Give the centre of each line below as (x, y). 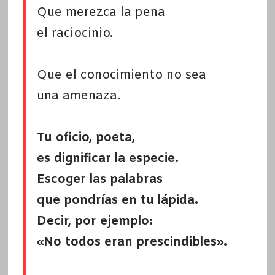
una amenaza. (78, 96)
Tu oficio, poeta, (86, 138)
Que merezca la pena (101, 13)
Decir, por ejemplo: (95, 222)
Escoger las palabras (99, 180)
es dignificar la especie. (107, 159)
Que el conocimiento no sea (121, 76)
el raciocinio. (75, 34)
